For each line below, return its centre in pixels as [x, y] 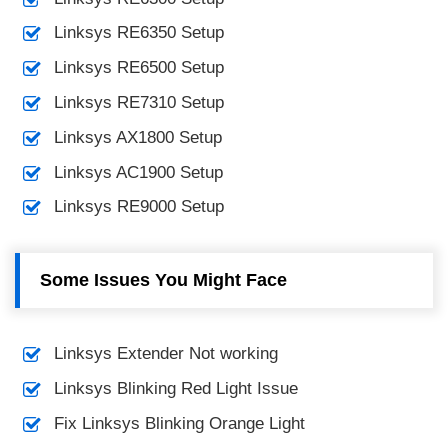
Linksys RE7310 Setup [138, 103]
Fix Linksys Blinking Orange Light [179, 423]
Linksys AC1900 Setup [138, 172]
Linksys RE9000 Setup [138, 207]
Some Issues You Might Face [163, 280]
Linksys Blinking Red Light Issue [175, 389]
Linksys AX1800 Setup [137, 137]
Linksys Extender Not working [165, 354]
